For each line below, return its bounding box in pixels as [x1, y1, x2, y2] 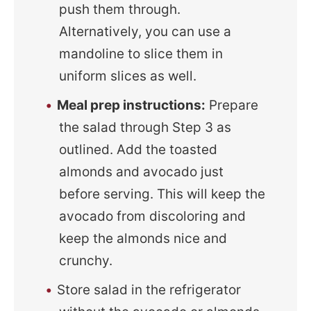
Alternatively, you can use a [59, 24, 232, 40]
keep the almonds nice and [59, 230, 228, 247]
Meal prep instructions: [57, 97, 206, 114]
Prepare [205, 97, 259, 114]
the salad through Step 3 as [59, 119, 232, 136]
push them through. [59, 1, 181, 18]
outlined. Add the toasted [59, 142, 218, 158]
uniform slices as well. [59, 68, 197, 85]
